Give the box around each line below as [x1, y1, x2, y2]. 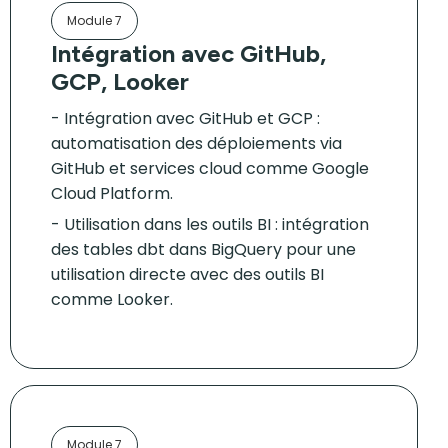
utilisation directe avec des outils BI [51, 263, 324, 286]
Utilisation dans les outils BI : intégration [64, 213, 369, 236]
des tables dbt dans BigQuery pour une [51, 238, 356, 261]
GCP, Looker [51, 67, 189, 96]
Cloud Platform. [51, 182, 173, 205]
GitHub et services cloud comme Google [51, 157, 369, 180]
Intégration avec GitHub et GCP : [64, 107, 320, 130]
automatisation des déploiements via [51, 132, 342, 155]
